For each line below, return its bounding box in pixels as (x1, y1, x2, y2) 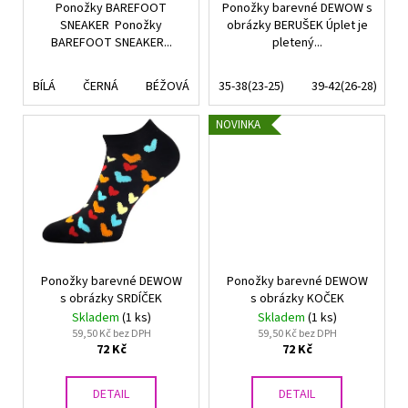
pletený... (271, 34, 322, 53)
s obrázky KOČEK (250, 290, 344, 309)
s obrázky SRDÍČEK (60, 290, 162, 309)
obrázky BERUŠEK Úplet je (226, 16, 368, 36)
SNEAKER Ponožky (60, 16, 162, 36)
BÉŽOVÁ (146, 77, 189, 97)
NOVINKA (216, 117, 260, 134)
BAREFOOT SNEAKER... (50, 34, 172, 53)
